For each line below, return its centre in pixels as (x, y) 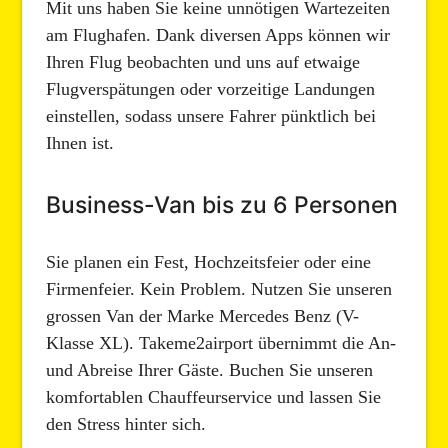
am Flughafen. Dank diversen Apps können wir (218, 35)
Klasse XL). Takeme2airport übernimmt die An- (221, 342)
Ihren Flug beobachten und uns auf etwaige (203, 62)
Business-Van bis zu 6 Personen (222, 205)
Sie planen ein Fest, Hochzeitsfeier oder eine (209, 261)
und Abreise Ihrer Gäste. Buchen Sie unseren (210, 369)
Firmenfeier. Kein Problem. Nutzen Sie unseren (219, 288)
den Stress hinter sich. (126, 423)
